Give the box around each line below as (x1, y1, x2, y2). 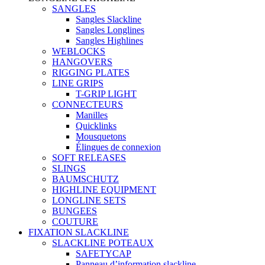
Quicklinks (76, 121, 117, 131)
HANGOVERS (52, 57, 112, 67)
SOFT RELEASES (52, 153, 126, 163)
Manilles (76, 110, 108, 120)
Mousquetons (76, 131, 126, 141)
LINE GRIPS (52, 78, 104, 88)
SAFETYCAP (76, 248, 131, 258)
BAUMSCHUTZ (52, 174, 119, 184)
